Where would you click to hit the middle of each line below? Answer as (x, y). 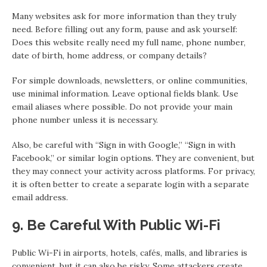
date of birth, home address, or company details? (109, 56)
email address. (40, 198)
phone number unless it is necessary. (85, 120)
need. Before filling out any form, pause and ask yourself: (125, 30)
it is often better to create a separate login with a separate (131, 184)
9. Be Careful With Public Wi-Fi (116, 225)
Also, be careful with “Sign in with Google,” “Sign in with (124, 145)
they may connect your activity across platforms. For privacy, (133, 171)
